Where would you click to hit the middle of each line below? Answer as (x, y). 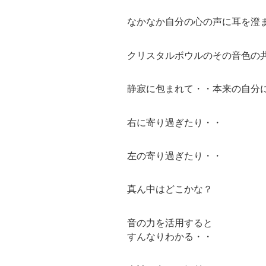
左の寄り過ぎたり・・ (175, 156)
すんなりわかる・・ (170, 236)
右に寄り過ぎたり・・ (175, 122)
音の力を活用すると (170, 223)
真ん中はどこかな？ (170, 189)
